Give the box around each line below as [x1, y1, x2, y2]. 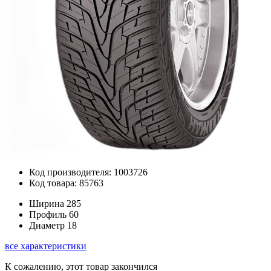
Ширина [29, 198, 64, 209]
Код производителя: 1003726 [29, 167, 148, 177]
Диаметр [29, 220, 65, 230]
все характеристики [5, 241, 87, 251]
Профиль [29, 209, 67, 220]
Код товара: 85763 [29, 178, 103, 188]
